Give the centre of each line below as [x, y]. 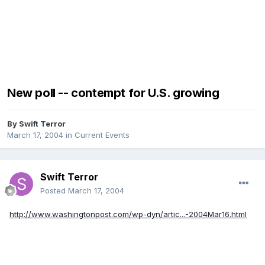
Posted [54, 191]
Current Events [102, 135]
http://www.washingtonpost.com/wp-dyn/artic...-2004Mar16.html [128, 214]
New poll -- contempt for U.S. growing [113, 93]
